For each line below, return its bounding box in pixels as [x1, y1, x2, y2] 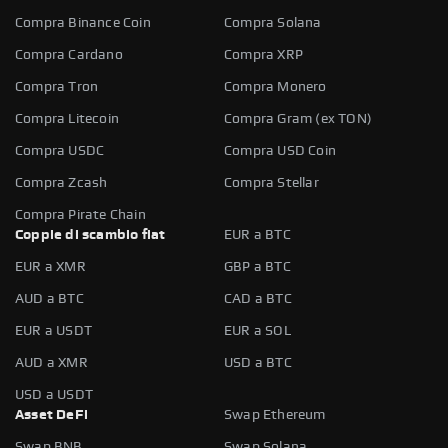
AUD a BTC [15, 291, 84, 306]
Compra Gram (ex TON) [224, 111, 372, 126]
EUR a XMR [15, 259, 86, 274]
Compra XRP [224, 47, 303, 62]
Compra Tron [15, 79, 99, 94]
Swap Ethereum [224, 407, 326, 422]
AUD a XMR [15, 355, 88, 370]
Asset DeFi [15, 407, 88, 422]
